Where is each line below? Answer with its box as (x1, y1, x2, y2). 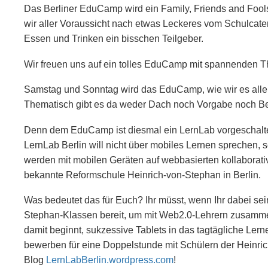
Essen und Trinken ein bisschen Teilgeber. (24, 33, 203, 44)
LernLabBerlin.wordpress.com (46, 255, 173, 266)
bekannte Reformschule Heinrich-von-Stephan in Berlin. (24, 169, 261, 180)
